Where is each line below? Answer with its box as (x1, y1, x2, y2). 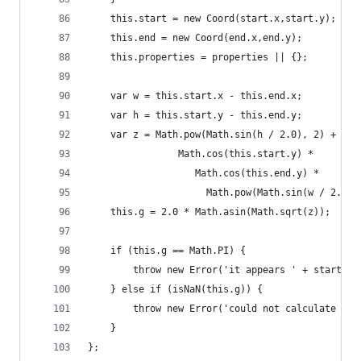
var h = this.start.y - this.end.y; (88, 110, 302, 121)
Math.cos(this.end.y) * (88, 168, 319, 179)
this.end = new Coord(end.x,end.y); (88, 32, 302, 44)
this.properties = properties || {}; (88, 52, 308, 63)
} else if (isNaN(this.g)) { (88, 284, 263, 295)
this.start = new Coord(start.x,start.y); (88, 13, 336, 24)
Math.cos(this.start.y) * (88, 148, 313, 160)
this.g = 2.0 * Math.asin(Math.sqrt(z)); (88, 206, 330, 218)
